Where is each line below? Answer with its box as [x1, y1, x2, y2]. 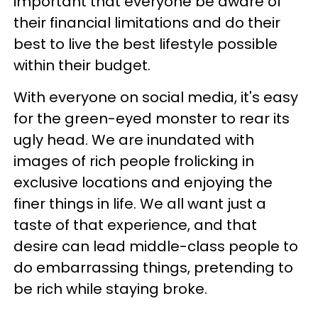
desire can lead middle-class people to [13, 236, 298, 256]
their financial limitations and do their [13, 13, 280, 33]
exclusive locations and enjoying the [13, 172, 273, 192]
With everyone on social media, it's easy [13, 87, 298, 107]
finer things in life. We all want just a [13, 194, 266, 214]
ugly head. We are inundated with [13, 130, 254, 150]
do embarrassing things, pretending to [13, 258, 293, 278]
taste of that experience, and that [13, 215, 257, 235]
